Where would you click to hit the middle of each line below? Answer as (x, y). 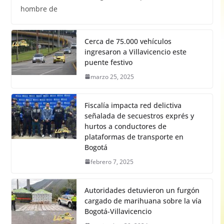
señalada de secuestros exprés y (139, 115)
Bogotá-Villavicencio (118, 211)
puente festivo (108, 62)
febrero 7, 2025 (112, 161)
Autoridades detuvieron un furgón (142, 190)
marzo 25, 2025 (112, 76)
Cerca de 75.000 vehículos (128, 41)
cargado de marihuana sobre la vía (143, 200)
